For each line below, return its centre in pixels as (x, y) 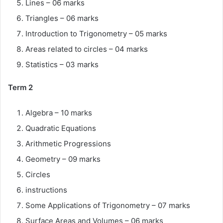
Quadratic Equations (62, 128)
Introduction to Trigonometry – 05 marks (96, 34)
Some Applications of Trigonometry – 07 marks (108, 206)
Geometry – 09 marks (63, 159)
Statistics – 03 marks (62, 65)
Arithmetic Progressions (68, 144)
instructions (47, 190)
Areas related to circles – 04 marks (87, 49)
